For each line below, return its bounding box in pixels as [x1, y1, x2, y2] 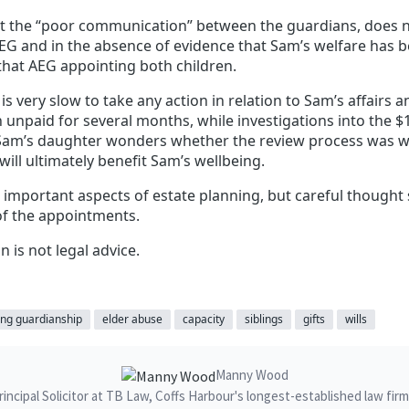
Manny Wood [215, 366, 288, 384]
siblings [245, 311, 283, 328]
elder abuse [102, 311, 163, 328]
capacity [183, 311, 225, 328]
